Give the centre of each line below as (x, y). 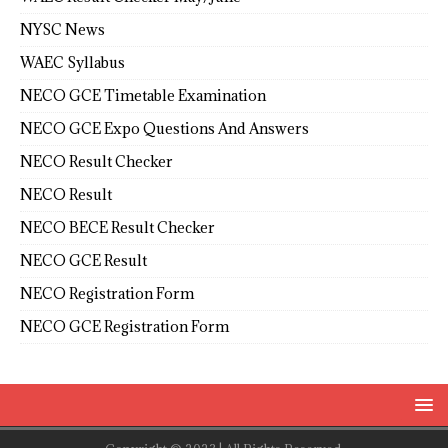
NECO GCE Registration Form (124, 326)
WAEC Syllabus (72, 62)
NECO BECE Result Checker (117, 227)
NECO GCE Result (83, 260)
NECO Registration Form (107, 293)
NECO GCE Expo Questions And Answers (164, 128)
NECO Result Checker (96, 161)
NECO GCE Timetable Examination (143, 95)
